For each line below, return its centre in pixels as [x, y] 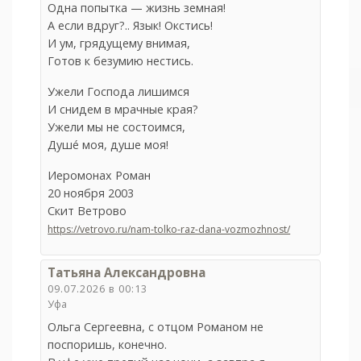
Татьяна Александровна [127, 273]
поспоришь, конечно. [108, 345]
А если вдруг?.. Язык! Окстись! [131, 26]
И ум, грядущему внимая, [119, 44]
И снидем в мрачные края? [123, 110]
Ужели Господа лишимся [119, 92]
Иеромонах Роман [100, 176]
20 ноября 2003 [91, 193]
